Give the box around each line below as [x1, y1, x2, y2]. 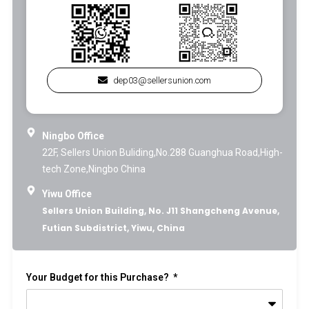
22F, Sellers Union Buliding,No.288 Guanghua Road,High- [41, 147, 283, 159]
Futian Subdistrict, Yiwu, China [41, 222, 185, 235]
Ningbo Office [41, 130, 104, 142]
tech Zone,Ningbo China [41, 163, 146, 175]
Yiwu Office [41, 188, 92, 200]
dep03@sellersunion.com [113, 75, 212, 86]
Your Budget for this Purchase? [26, 272, 171, 283]
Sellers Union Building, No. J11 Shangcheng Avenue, [41, 205, 279, 217]
